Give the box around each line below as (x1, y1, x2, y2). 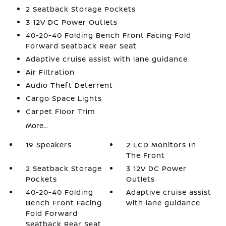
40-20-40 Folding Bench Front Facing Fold (25, 30, 191, 40)
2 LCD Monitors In (126, 139, 197, 149)
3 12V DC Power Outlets (25, 17, 118, 27)
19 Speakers (25, 139, 72, 149)
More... (25, 120, 48, 130)
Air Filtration (25, 67, 75, 77)
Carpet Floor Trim (25, 106, 95, 116)
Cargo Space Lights (25, 93, 102, 103)
